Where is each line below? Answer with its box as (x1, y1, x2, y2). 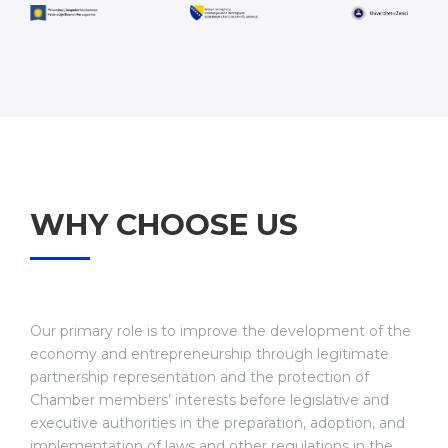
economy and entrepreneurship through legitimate (30, 344, 389, 363)
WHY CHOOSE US (30, 205, 298, 243)
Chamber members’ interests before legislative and (30, 390, 389, 409)
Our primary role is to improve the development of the (30, 321, 411, 340)
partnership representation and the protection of (30, 367, 369, 386)
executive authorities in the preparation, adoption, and (30, 413, 405, 432)
